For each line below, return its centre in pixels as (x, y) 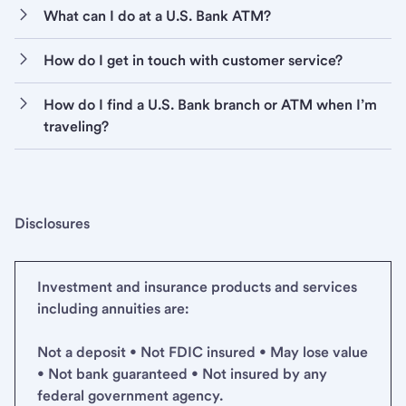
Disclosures (52, 224)
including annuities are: (113, 309)
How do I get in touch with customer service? (193, 61)
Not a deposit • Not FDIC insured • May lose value (203, 353)
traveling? (76, 127)
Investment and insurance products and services (197, 287)
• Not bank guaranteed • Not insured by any (182, 374)
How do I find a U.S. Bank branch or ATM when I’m (210, 105)
